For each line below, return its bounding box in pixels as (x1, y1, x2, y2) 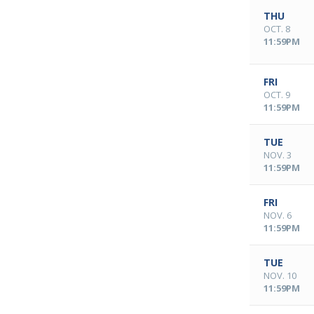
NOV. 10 (264, 269, 296, 282)
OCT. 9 (264, 88, 290, 101)
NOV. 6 (264, 209, 292, 221)
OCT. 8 (264, 22, 290, 35)
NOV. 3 (264, 149, 292, 161)
